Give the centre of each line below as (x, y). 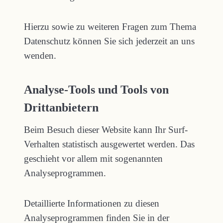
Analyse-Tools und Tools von (96, 90)
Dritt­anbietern (61, 108)
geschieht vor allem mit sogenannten (93, 159)
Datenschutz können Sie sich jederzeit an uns (109, 41)
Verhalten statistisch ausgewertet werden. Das (109, 144)
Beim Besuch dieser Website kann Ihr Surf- (106, 130)
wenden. (40, 56)
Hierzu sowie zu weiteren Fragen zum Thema (110, 27)
